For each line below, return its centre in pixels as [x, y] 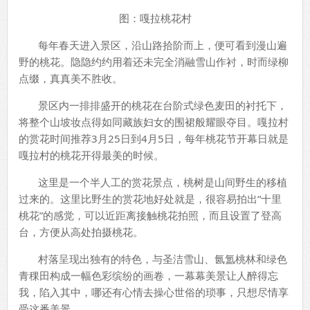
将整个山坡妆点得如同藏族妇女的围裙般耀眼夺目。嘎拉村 [154, 121]
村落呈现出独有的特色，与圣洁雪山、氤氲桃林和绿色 [153, 258]
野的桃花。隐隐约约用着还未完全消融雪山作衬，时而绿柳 [154, 61]
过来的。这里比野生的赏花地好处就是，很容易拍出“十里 [150, 198]
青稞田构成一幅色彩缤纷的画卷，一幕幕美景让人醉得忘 [148, 275]
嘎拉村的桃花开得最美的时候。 [91, 155]
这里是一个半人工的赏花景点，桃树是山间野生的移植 [153, 182]
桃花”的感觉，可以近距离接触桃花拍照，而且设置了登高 [150, 215]
